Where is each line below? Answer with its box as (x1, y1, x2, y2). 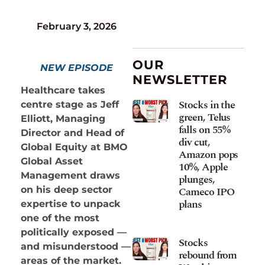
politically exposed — (21, 227, 127, 238)
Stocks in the (179, 96, 235, 113)
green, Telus (179, 109, 231, 125)
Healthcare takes (21, 85, 105, 96)
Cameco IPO (179, 183, 234, 200)
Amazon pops (179, 146, 238, 163)
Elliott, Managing (21, 113, 105, 125)
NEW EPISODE (40, 62, 113, 73)
